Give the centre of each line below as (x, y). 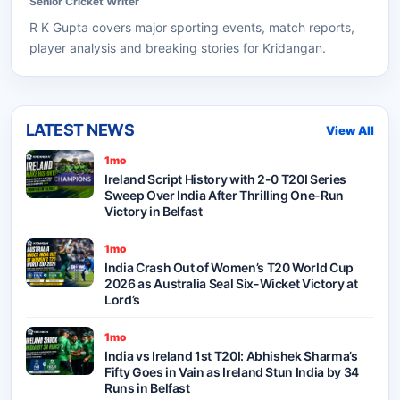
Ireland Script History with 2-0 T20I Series (225, 179)
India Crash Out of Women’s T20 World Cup (229, 268)
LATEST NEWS (80, 130)
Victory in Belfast (154, 212)
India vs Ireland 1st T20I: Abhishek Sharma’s (231, 356)
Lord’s (122, 300)
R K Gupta (59, 28)
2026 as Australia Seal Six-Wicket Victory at (231, 284)
